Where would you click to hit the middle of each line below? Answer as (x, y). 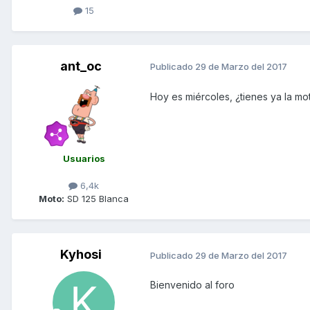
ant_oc (81, 66)
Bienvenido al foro (192, 285)
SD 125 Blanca (97, 199)
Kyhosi (81, 255)
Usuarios (84, 158)
